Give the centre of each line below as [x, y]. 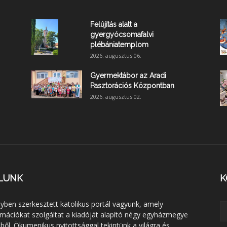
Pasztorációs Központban [132, 85]
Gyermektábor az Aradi [128, 75]
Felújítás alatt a [114, 24]
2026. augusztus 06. [116, 55]
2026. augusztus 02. [116, 96]
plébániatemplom [119, 44]
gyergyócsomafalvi [122, 34]
